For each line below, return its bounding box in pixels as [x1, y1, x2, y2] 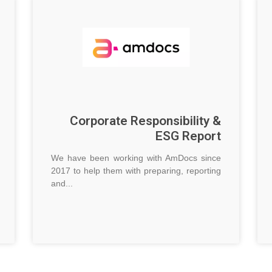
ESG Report [155, 127, 221, 146]
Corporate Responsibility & [70, 112, 221, 131]
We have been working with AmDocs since [51, 153, 221, 163]
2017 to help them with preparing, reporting [51, 166, 221, 176]
